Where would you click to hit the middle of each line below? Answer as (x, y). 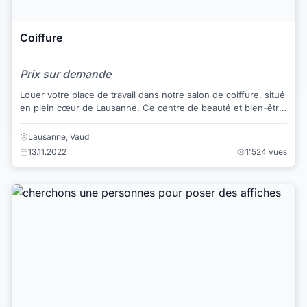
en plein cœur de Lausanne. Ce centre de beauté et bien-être (152, 108)
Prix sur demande (65, 74)
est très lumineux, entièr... (75, 121)
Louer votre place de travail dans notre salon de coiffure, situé (152, 95)
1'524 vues (266, 151)
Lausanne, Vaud (59, 136)
